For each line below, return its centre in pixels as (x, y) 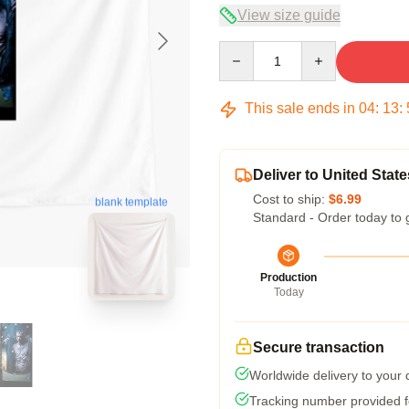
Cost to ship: (291, 199)
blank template (131, 203)
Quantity (242, 49)
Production (288, 278)
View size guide (289, 15)
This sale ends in (300, 108)
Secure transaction (319, 347)
